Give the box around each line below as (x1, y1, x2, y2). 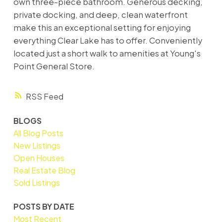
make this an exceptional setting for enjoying (13, 22, 191, 33)
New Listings (13, 140, 60, 151)
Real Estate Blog (13, 165, 75, 176)
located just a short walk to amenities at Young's (13, 48, 201, 58)
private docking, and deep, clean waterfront (13, 9, 188, 20)
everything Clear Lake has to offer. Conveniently (13, 35, 202, 46)
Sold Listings (13, 177, 60, 188)
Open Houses (13, 153, 64, 164)
